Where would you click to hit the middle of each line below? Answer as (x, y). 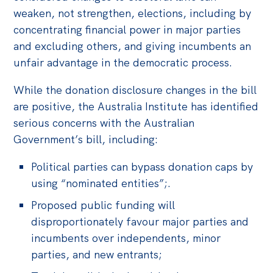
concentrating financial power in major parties (127, 30)
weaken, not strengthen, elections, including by (133, 13)
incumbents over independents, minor (126, 238)
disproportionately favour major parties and (140, 222)
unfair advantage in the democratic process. (123, 63)
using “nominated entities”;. (103, 183)
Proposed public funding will (103, 205)
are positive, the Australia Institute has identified (136, 107)
